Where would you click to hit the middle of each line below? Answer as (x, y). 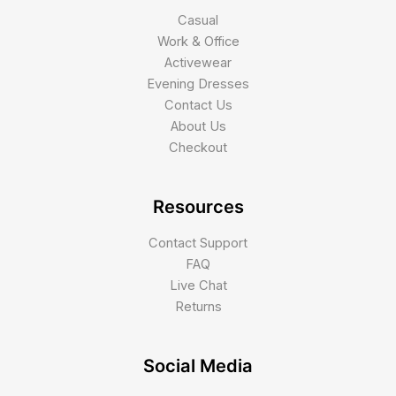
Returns (198, 306)
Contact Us (198, 105)
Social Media (198, 366)
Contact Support (198, 243)
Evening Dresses (198, 84)
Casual (198, 20)
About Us (198, 126)
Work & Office (198, 41)
